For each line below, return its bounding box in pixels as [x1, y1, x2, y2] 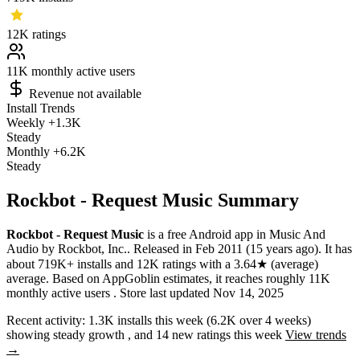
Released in [133, 242, 195, 256]
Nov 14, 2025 [213, 286, 284, 301]
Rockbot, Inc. [58, 242, 127, 256]
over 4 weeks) [236, 313, 311, 328]
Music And [269, 227, 325, 242]
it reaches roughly [215, 272, 309, 286]
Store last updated [120, 286, 213, 301]
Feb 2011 [195, 242, 243, 256]
